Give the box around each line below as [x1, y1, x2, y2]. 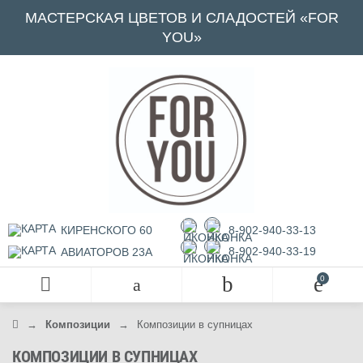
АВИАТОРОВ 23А [58, 245, 152, 258]
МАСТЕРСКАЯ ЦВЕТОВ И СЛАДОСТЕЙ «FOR [24, 10, 339, 26]
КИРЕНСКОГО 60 [58, 224, 152, 237]
